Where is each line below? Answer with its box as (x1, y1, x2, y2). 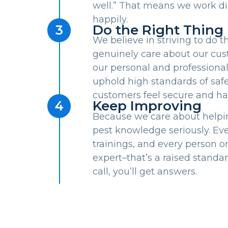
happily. (92, 13, 128, 25)
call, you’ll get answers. (92, 165, 197, 177)
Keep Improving (92, 98, 202, 115)
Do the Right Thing (92, 21, 223, 38)
